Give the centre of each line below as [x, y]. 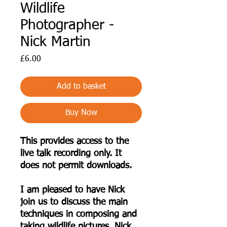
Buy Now [81, 113]
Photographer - [67, 25]
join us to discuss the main [74, 202]
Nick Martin [55, 42]
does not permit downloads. [76, 165]
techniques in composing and [79, 214]
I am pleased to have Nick [72, 190]
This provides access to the [74, 141]
